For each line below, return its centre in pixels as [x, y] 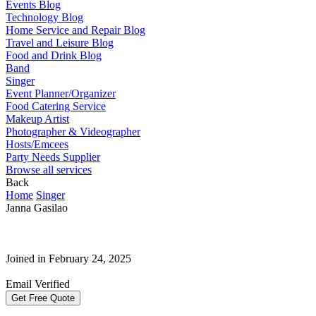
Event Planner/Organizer [61, 93]
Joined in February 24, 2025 [68, 258]
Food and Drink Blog [54, 55]
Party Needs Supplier [53, 157]
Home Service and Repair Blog [75, 30]
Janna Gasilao [37, 207]
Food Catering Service [56, 106]
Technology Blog [44, 17]
